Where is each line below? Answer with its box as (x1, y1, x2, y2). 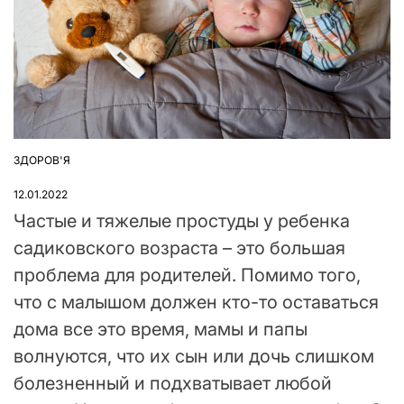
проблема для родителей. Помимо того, (14, 263, 361, 286)
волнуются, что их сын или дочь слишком (14, 344, 374, 367)
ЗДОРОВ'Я (14, 152, 70, 167)
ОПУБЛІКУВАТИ (13, 160, 97, 174)
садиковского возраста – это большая (14, 236, 345, 259)
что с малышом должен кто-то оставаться (14, 290, 379, 313)
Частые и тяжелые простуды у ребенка (14, 209, 350, 232)
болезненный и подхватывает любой (14, 372, 332, 394)
